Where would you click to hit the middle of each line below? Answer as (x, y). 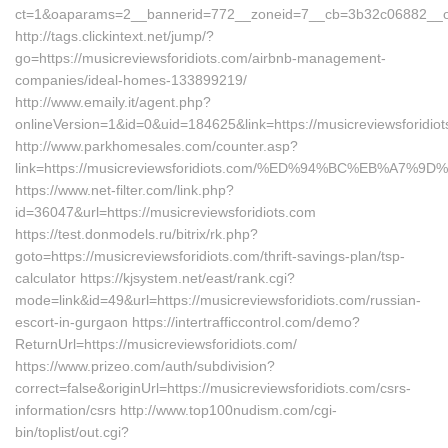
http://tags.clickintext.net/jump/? (114, 36)
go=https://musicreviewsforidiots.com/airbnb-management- (200, 58)
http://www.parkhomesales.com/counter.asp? (156, 146)
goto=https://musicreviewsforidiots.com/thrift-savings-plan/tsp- (210, 256)
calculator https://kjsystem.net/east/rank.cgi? (155, 278)
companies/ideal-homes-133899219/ (131, 80)
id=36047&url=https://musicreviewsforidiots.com (165, 212)
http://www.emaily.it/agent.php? (113, 102)
